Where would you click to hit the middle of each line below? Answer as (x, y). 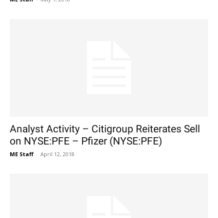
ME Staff (22, 154)
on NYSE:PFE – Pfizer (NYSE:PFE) (86, 141)
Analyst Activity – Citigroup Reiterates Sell (105, 129)
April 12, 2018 (57, 154)
